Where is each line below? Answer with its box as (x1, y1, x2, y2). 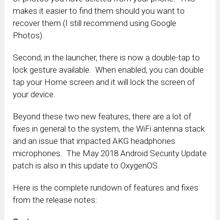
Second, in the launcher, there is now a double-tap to (13, 53, 200, 63)
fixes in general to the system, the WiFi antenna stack (13, 124, 205, 134)
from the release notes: (13, 195, 98, 205)
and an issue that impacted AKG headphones (13, 136, 176, 146)
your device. (13, 89, 56, 100)
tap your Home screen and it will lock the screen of (13, 77, 195, 87)
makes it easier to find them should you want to (13, 6, 185, 16)
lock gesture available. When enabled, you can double (13, 65, 204, 75)
